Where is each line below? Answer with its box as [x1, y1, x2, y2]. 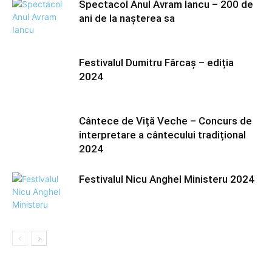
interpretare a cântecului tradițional [79, 129, 246, 141]
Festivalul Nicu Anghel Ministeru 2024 [79, 173, 254, 186]
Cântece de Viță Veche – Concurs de [79, 115, 252, 127]
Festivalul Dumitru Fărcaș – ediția [79, 56, 234, 69]
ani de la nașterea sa [79, 12, 175, 25]
